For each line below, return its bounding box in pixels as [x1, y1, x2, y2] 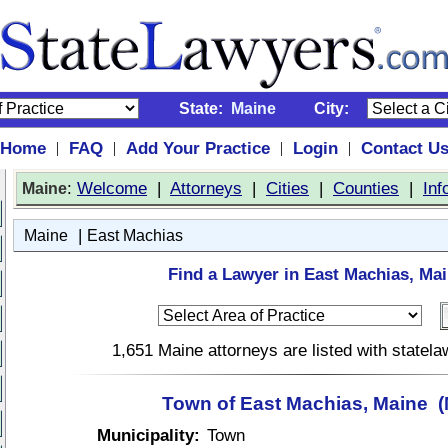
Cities [266, 178, 309, 198]
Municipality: [97, 425, 200, 445]
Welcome [77, 178, 147, 198]
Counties [333, 178, 399, 198]
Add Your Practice [125, 138, 270, 158]
